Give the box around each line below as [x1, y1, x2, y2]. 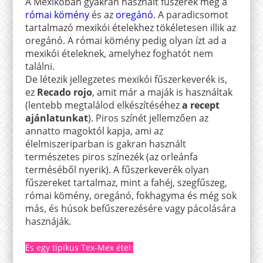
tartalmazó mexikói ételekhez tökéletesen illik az [25, 21, 236, 34]
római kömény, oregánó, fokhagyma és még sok [25, 188, 237, 202]
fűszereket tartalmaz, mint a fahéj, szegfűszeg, [25, 176, 227, 189]
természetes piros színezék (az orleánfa [25, 150, 198, 163]
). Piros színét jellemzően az [87, 111, 208, 124]
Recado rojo [36, 85, 92, 99]
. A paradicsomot [153, 8, 228, 21]
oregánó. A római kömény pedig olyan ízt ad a [25, 33, 227, 47]
